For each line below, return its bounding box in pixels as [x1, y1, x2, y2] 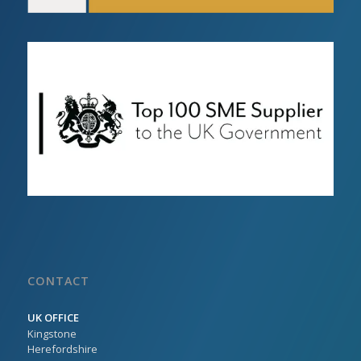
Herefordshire [27, 341, 98, 356]
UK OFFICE [27, 309, 79, 325]
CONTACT [27, 272, 89, 288]
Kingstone [27, 326, 77, 341]
